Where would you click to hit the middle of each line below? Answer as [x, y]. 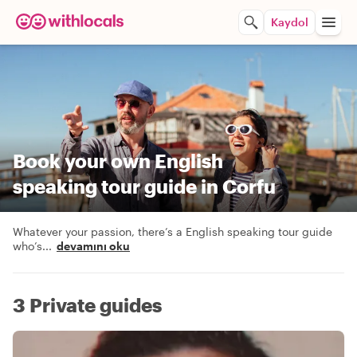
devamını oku [93, 246]
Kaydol [290, 22]
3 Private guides [87, 305]
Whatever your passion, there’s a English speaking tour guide [173, 231]
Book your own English [118, 161]
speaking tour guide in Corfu [144, 186]
